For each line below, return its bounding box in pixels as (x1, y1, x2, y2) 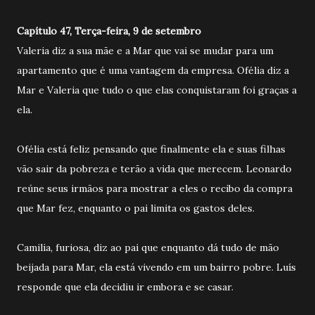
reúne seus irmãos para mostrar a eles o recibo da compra (17, 181, 292, 195)
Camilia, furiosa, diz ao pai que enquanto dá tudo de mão (17, 240, 279, 254)
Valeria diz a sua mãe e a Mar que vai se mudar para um (17, 44, 274, 57)
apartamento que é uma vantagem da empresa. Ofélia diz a (17, 63, 289, 77)
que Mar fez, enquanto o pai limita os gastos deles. (17, 201, 257, 214)
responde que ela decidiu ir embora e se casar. (17, 280, 236, 293)
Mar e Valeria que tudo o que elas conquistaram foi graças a (17, 83, 297, 96)
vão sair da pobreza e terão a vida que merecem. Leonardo (17, 162, 292, 175)
